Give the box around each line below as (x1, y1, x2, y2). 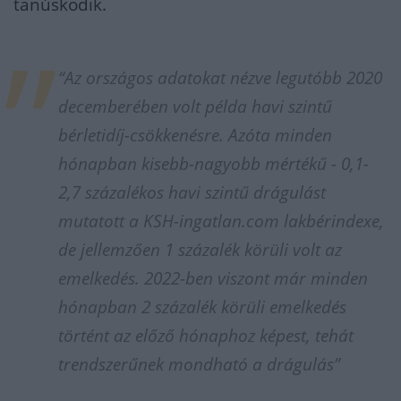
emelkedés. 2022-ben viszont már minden (58, 267, 368, 290)
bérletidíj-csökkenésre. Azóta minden (58, 124, 332, 147)
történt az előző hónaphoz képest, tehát (58, 324, 354, 347)
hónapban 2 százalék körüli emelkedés (58, 295, 346, 319)
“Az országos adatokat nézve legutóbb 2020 (58, 66, 382, 90)
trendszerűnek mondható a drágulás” (58, 353, 340, 376)
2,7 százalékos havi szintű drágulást (58, 181, 326, 204)
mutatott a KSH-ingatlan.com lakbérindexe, (58, 209, 384, 233)
